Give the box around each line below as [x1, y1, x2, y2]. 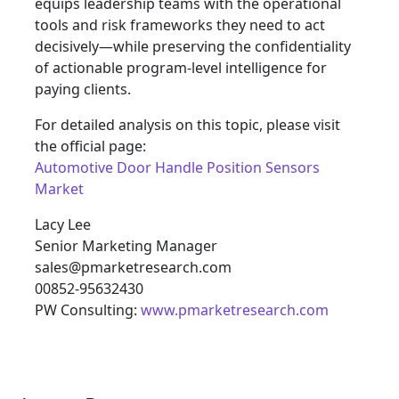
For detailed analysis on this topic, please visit [35, 115, 340, 135]
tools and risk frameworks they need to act [35, 15, 325, 36]
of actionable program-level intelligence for [35, 58, 327, 78]
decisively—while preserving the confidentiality [35, 37, 351, 57]
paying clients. [35, 79, 131, 100]
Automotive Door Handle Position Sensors [35, 158, 320, 178]
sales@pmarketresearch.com [35, 257, 232, 278]
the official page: [35, 136, 146, 157]
